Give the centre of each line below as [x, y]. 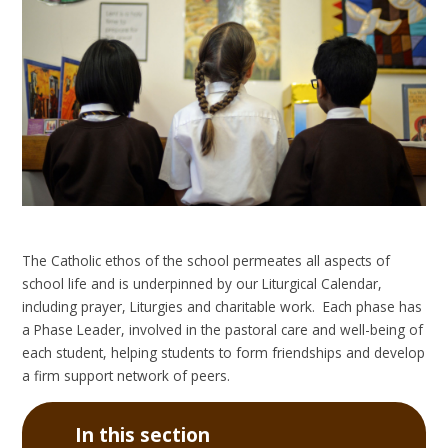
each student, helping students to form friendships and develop [224, 352]
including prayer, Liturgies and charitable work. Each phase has [222, 306]
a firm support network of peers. [126, 375]
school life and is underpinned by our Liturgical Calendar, [202, 283]
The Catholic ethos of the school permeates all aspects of [206, 260]
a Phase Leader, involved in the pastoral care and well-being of [223, 329]
